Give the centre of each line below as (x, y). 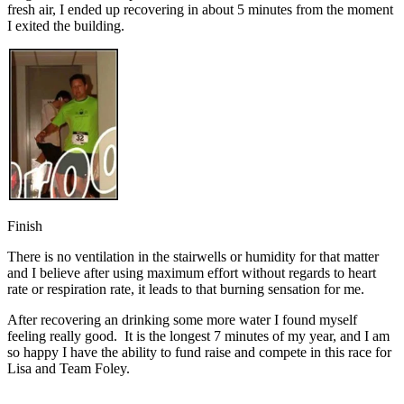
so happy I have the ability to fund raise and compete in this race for (199, 352)
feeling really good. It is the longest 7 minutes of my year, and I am (198, 335)
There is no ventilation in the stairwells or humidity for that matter (193, 256)
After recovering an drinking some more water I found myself (182, 319)
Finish (25, 225)
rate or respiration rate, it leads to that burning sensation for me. (186, 289)
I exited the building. (66, 25)
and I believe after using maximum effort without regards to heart (192, 272)
